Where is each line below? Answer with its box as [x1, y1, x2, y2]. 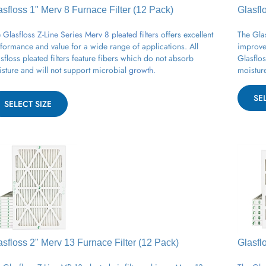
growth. [126, 59, 156, 72]
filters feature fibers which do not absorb [48, 47, 194, 60]
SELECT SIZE [4, 93, 52, 106]
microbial [93, 59, 126, 72]
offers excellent [161, 24, 213, 36]
